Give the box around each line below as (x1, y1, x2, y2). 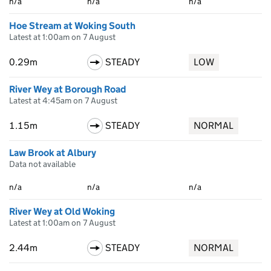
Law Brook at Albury (9, 147, 96, 158)
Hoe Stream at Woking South (9, 20, 135, 31)
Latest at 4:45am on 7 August (9, 95, 117, 106)
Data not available (9, 158, 76, 169)
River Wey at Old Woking (9, 206, 115, 217)
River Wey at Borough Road (9, 83, 126, 95)
